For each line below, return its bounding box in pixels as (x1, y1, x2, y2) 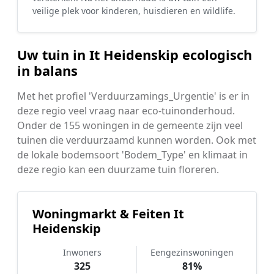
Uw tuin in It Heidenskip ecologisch (17, 46, 252, 64)
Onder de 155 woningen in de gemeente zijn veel (17, 119, 243, 132)
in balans (17, 62, 78, 80)
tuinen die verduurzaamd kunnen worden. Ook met (17, 133, 256, 147)
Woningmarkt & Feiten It (32, 206, 184, 222)
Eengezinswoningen (150, 246, 234, 258)
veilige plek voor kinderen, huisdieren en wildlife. (32, 5, 235, 17)
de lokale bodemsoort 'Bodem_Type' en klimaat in (17, 148, 248, 161)
